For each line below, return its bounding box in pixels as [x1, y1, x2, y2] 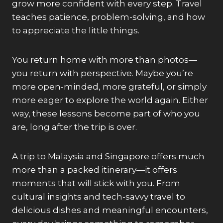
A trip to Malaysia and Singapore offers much [12, 151, 205, 161]
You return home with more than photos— [12, 54, 197, 65]
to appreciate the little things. [12, 25, 139, 35]
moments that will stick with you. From [12, 178, 180, 188]
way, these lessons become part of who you [12, 108, 200, 118]
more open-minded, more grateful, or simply [12, 81, 207, 92]
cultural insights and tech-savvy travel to [12, 191, 185, 202]
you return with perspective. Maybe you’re [12, 68, 193, 78]
